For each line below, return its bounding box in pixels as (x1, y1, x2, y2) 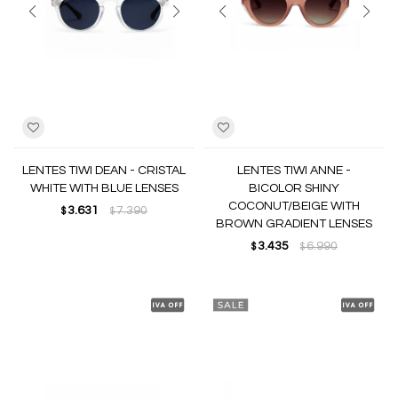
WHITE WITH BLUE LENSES (29, 182, 179, 195)
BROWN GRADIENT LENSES (216, 218, 372, 230)
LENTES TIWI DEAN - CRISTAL (22, 164, 186, 177)
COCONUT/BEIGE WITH (228, 200, 360, 212)
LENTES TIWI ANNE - (237, 164, 351, 177)
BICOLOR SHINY (249, 182, 339, 195)
